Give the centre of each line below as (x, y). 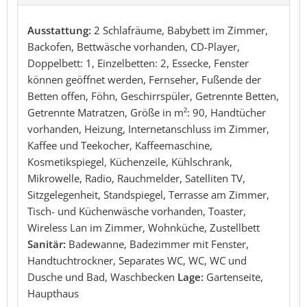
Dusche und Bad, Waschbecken (101, 277)
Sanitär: (48, 244)
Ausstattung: (61, 30)
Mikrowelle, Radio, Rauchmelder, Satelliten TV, (136, 178)
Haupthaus (53, 293)
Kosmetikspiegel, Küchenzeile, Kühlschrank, (130, 161)
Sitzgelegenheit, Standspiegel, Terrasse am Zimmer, (148, 194)
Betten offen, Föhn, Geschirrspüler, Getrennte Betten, (153, 96)
